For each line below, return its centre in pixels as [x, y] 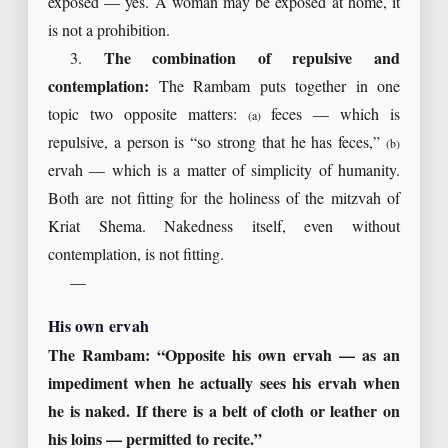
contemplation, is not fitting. [136, 255]
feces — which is [330, 115]
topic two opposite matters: [148, 115]
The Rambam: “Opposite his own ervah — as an [224, 357]
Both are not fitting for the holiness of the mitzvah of [224, 199]
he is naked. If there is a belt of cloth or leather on [224, 413]
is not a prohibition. [109, 31]
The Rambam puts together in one [274, 87]
